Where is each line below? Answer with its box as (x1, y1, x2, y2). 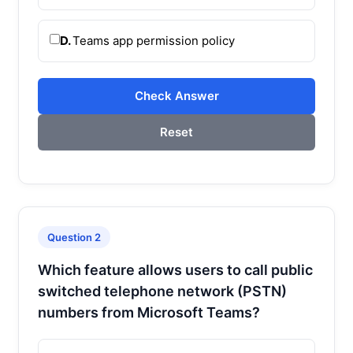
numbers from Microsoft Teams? (38, 303, 260, 321)
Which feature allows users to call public (38, 261, 313, 278)
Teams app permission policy (72, 32, 235, 48)
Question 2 (47, 230, 101, 243)
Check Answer (134, 87, 219, 103)
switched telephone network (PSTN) (38, 282, 287, 299)
